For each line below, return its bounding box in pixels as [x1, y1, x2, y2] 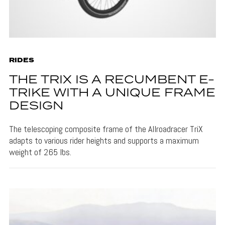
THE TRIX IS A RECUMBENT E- [9, 71, 214, 89]
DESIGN [9, 97, 63, 115]
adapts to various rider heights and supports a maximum [9, 134, 199, 146]
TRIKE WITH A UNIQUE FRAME [9, 84, 215, 102]
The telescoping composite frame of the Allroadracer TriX [9, 123, 203, 135]
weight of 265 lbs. [9, 146, 71, 158]
